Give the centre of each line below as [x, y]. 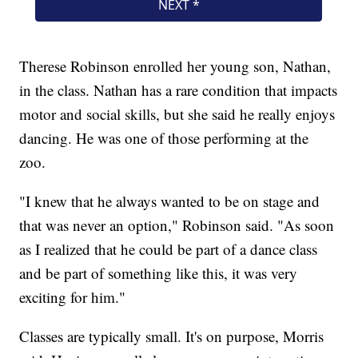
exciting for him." [73, 296]
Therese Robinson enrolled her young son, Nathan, [175, 66]
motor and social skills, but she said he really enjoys [177, 113]
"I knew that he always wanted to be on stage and [170, 201]
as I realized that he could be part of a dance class [169, 249]
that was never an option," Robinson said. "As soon [177, 225]
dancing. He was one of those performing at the [164, 137]
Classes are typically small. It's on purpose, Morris [172, 336]
